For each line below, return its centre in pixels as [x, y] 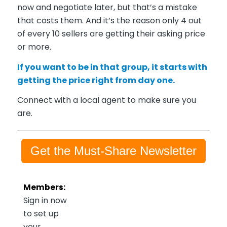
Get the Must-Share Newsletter [113, 151]
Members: [44, 187]
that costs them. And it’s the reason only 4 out [109, 20]
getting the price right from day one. [96, 80]
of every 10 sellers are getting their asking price [111, 33]
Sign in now [45, 201]
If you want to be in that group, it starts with [112, 67]
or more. [34, 47]
